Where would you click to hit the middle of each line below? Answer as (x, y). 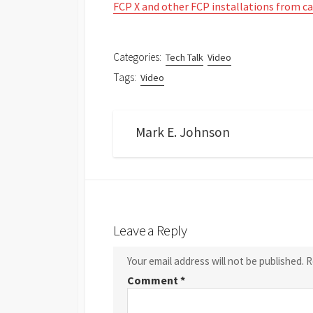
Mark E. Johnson (183, 132)
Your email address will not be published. (216, 261)
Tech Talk (185, 58)
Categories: (137, 57)
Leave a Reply (150, 230)
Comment (154, 280)
